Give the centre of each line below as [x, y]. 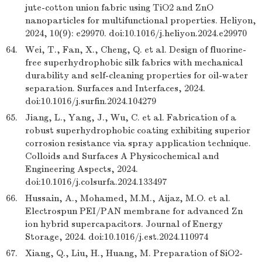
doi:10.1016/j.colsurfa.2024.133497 [96, 182]
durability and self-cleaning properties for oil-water [137, 75]
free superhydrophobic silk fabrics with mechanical [134, 63]
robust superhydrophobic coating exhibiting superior [138, 130]
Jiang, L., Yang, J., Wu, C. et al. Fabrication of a [131, 118]
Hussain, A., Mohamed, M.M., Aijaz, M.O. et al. [128, 198]
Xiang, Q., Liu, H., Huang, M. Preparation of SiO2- [134, 253]
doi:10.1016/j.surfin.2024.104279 [91, 101]
